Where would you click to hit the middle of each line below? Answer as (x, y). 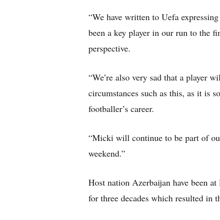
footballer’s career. (121, 109)
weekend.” (107, 153)
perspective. (110, 48)
